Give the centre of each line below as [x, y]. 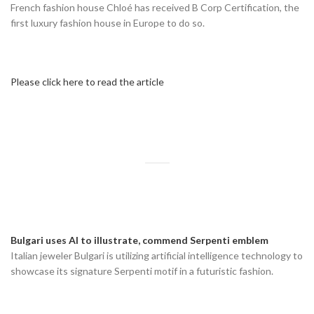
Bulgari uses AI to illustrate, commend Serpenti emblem [139, 240]
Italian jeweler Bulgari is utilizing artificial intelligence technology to [157, 255]
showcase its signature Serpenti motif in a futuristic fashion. [142, 271]
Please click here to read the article [87, 81]
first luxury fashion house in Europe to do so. [108, 22]
